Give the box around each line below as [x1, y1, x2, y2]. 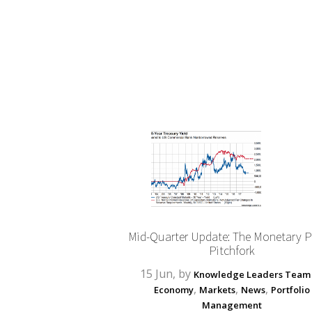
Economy [153, 283, 194, 296]
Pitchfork [208, 242, 255, 258]
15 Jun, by [140, 265, 194, 281]
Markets [198, 283, 235, 296]
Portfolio [270, 283, 310, 296]
